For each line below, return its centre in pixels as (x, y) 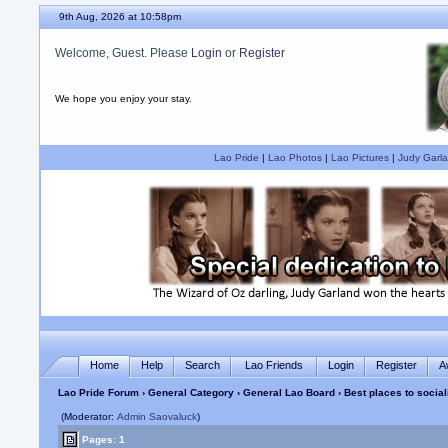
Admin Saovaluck (157, 416)
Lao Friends (274, 364)
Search (203, 364)
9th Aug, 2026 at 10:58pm (120, 16)
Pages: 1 (102, 439)
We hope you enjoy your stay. (124, 98)
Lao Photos (294, 157)
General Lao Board (291, 392)
